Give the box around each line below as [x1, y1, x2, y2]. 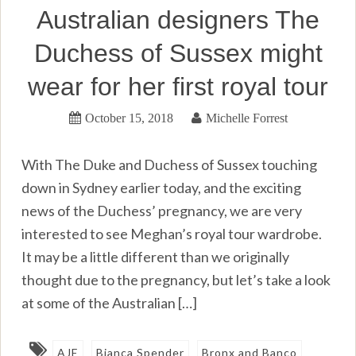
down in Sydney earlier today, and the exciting [21, 179, 302, 197]
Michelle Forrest [205, 111, 288, 125]
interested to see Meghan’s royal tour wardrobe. [21, 225, 323, 243]
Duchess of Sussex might [33, 39, 323, 68]
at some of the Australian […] [21, 294, 198, 312]
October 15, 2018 [84, 111, 173, 125]
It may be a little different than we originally [21, 248, 290, 266]
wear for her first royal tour [28, 72, 328, 102]
